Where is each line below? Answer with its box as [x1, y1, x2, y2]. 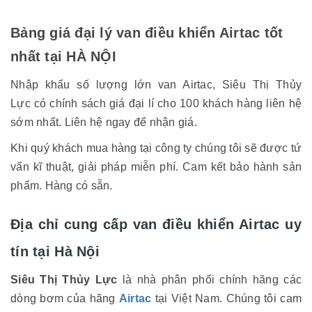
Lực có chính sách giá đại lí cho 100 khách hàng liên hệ [10, 97, 302, 109]
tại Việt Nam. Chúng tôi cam [155, 292, 302, 304]
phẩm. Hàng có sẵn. [10, 180, 113, 192]
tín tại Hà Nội [10, 244, 100, 259]
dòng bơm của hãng [10, 292, 119, 304]
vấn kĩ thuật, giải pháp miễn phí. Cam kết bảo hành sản [10, 161, 302, 173]
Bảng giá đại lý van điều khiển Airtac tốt [10, 25, 283, 40]
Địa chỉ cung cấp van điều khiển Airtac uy [10, 217, 302, 232]
